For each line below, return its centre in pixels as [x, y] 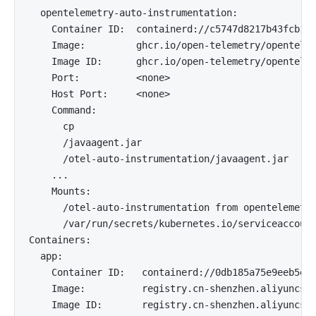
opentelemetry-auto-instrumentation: [133, 13]
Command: [63, 110]
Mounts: [60, 191]
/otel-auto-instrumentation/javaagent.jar [159, 159]
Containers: [60, 240]
